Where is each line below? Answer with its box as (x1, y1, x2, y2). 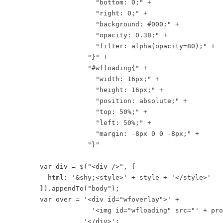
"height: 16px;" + (8, 86, 163, 94)
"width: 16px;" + (8, 75, 159, 83)
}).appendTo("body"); (8, 185, 119, 192)
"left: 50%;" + (8, 119, 151, 126)
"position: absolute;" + (8, 97, 187, 105)
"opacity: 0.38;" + (8, 31, 167, 39)
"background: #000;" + (8, 20, 179, 28)
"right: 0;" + (8, 9, 147, 17)
